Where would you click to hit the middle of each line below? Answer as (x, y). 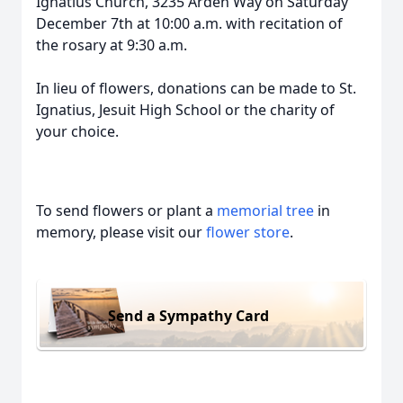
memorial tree (265, 210)
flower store (248, 232)
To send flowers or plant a (126, 210)
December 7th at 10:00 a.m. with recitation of (189, 23)
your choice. (79, 131)
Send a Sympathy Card (188, 315)
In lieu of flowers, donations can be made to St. (196, 88)
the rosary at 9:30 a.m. (112, 45)
